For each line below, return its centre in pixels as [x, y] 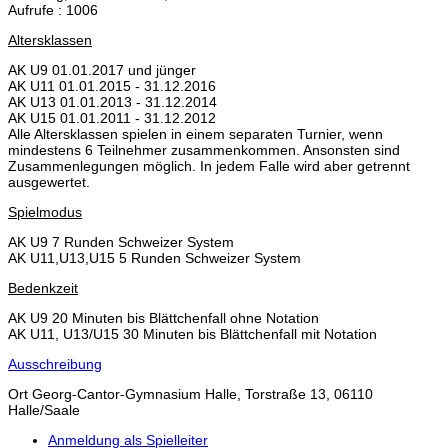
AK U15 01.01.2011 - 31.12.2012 [112, 118]
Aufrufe [31, 10]
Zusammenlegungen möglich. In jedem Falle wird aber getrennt [209, 166]
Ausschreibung [55, 364]
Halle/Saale [44, 410]
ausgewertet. [49, 182]
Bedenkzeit [43, 288]
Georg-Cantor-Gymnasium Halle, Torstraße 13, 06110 [202, 394]
